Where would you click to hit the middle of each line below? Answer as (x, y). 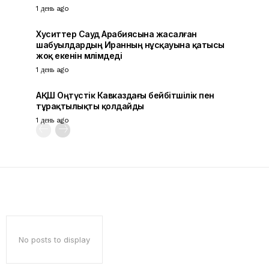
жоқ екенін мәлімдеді (79, 55)
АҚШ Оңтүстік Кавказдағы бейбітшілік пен (125, 95)
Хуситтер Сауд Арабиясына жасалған (116, 34)
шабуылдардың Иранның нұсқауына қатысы (130, 44)
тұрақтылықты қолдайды (90, 106)
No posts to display (54, 239)
